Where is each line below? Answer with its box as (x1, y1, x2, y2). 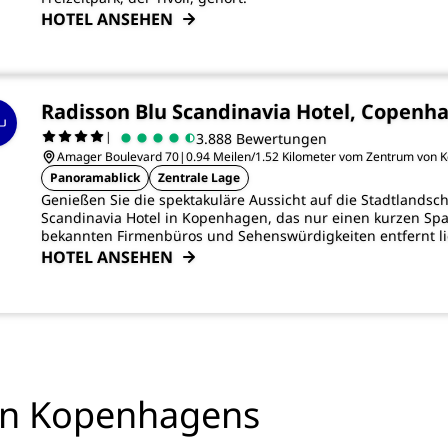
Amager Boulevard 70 (57, 148, 179, 165)
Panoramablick (50, 169, 140, 186)
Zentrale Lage (158, 169, 240, 186)
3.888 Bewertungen (196, 128, 327, 148)
